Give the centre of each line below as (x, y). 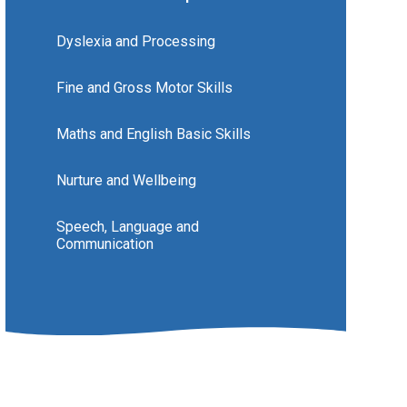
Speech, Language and (127, 226)
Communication (104, 243)
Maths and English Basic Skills (153, 134)
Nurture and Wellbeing (126, 180)
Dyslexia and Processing (135, 41)
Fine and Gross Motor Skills (144, 87)
